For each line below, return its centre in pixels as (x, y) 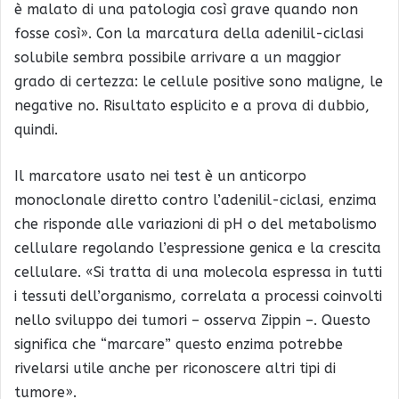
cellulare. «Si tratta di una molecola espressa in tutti (198, 272)
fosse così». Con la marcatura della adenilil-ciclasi (189, 33)
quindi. (36, 129)
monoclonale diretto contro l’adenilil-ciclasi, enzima (195, 199)
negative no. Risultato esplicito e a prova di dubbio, (192, 105)
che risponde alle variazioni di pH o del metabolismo (195, 224)
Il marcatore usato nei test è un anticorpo (160, 175)
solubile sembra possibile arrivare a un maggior (178, 57)
